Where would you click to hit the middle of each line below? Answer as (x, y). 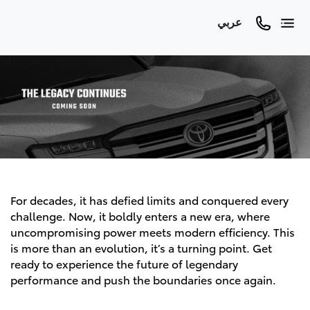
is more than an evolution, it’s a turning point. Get (141, 248)
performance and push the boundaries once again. (143, 280)
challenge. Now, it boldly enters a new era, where (140, 216)
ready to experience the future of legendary (124, 264)
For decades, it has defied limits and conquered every (149, 200)
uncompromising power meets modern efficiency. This (153, 232)
